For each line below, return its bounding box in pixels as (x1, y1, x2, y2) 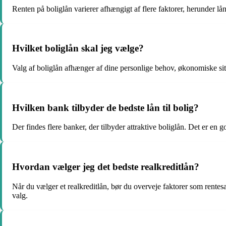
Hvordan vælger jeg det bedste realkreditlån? (12, 161, 199, 173)
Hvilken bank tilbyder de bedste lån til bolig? (12, 102, 199, 113)
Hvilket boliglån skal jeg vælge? (12, 43, 144, 54)
